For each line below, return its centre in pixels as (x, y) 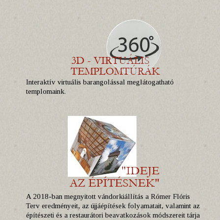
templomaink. (46, 91)
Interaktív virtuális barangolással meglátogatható (100, 82)
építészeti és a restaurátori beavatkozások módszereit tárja (113, 215)
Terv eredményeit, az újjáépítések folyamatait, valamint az (113, 206)
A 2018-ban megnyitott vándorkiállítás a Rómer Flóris (108, 196)
